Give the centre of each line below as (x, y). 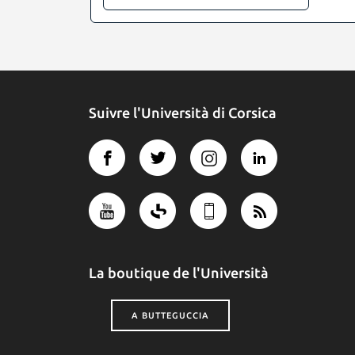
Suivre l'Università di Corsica (183, 112)
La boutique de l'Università (179, 272)
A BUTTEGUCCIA (170, 315)
